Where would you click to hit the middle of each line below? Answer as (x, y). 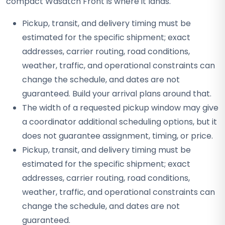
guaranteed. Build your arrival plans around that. (117, 94)
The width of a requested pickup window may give (120, 108)
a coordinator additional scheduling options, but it (120, 122)
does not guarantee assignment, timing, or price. (118, 136)
